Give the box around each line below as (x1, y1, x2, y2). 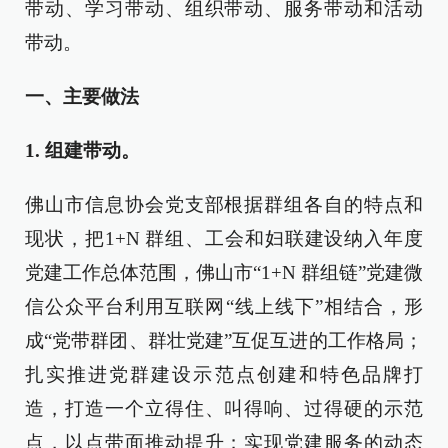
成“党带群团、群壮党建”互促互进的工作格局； (25, 330, 423, 351)
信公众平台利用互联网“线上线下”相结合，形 (25, 296, 423, 317)
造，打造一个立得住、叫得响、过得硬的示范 (25, 398, 423, 419)
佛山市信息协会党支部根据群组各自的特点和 (25, 194, 423, 215)
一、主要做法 (25, 86, 139, 107)
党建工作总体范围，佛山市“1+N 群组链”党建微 (25, 262, 423, 283)
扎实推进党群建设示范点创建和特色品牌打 (25, 364, 423, 385)
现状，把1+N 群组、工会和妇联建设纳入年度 (25, 228, 423, 249)
